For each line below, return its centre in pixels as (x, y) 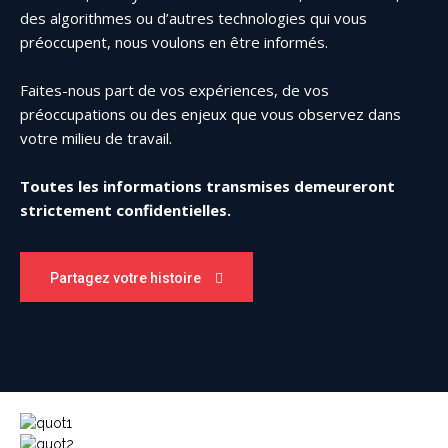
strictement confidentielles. (125, 210)
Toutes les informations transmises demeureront (207, 186)
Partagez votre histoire (125, 278)
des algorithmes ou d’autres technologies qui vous (193, 18)
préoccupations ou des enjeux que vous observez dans (210, 114)
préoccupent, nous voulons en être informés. (174, 42)
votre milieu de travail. (96, 138)
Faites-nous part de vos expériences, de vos (174, 90)
